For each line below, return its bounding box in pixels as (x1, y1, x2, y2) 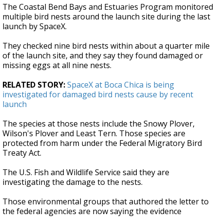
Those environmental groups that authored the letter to (2, 196, 209, 207)
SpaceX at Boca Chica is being (67, 79, 174, 91)
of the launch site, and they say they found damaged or (2, 50, 203, 61)
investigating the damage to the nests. (2, 177, 143, 188)
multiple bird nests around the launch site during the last (2, 11, 210, 22)
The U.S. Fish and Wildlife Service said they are (2, 167, 169, 178)
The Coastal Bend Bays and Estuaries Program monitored (2, 1, 213, 13)
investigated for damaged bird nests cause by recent (2, 89, 193, 100)
